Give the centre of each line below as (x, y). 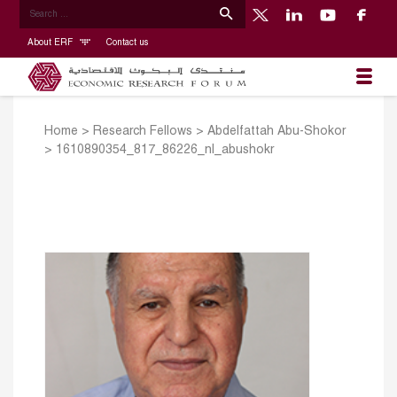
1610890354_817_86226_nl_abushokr (165, 151)
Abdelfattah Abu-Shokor (276, 132)
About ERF (51, 43)
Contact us (127, 43)
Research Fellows (143, 132)
